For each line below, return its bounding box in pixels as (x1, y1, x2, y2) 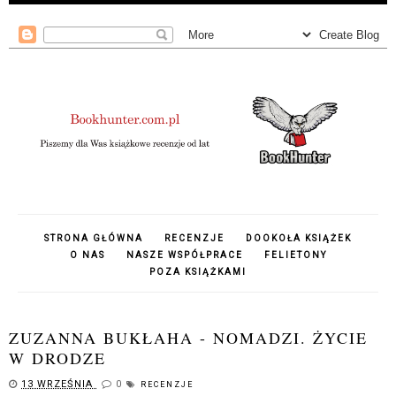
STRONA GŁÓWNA (44, 233, 143, 244)
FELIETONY (263, 250, 327, 261)
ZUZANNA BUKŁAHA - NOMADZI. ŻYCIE (9, 327, 368, 349)
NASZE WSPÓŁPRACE (126, 250, 243, 261)
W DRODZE (9, 347, 106, 369)
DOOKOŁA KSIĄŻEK (246, 233, 352, 244)
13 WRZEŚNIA (21, 378, 96, 391)
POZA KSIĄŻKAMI (149, 267, 247, 278)
